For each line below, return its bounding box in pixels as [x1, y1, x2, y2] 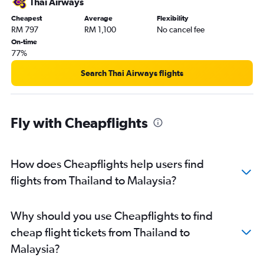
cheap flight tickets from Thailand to [11, 225, 190, 239]
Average [84, 14, 113, 22]
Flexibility [157, 14, 189, 22]
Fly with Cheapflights [11, 114, 148, 131]
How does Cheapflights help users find [11, 156, 204, 170]
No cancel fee [157, 24, 205, 34]
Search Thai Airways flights [81, 68, 183, 78]
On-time [11, 37, 37, 46]
